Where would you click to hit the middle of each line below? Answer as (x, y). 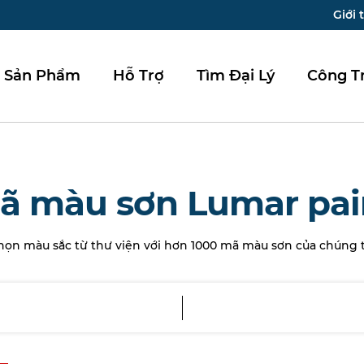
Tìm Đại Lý (236, 76)
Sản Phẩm (42, 76)
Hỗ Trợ (139, 76)
